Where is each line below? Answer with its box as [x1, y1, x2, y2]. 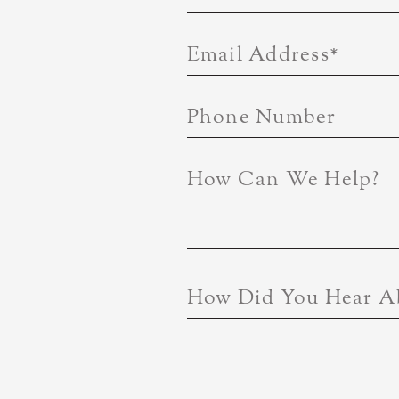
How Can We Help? [186, 165, 380, 194]
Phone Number [186, 102, 337, 132]
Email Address [186, 40, 330, 69]
